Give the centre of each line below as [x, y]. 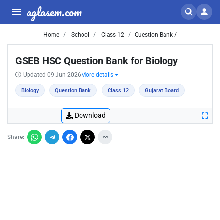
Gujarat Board [162, 91]
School [80, 35]
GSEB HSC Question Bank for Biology [96, 61]
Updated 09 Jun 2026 [52, 75]
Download [90, 115]
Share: [16, 137]
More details [98, 75]
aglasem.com [54, 12]
